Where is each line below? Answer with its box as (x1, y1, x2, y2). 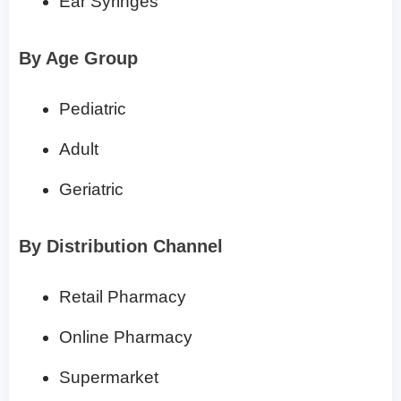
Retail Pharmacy (59, 287, 186, 307)
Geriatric (59, 180, 124, 200)
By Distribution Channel (19, 236, 223, 257)
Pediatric (59, 99, 126, 119)
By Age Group (19, 48, 138, 69)
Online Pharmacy (59, 328, 192, 347)
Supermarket (59, 368, 158, 388)
